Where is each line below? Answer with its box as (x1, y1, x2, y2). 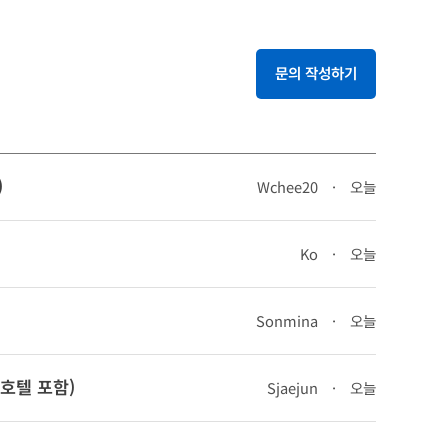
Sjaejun (267, 377, 318, 398)
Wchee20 (257, 176, 318, 197)
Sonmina (256, 310, 318, 331)
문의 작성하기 (275, 62, 357, 83)
